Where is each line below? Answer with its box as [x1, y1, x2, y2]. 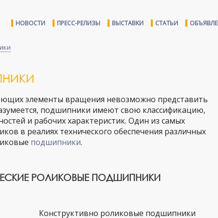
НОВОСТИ [16, 19, 45, 27]
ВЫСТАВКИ [112, 19, 144, 27]
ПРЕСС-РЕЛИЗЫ [57, 19, 100, 27]
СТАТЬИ [155, 19, 178, 27]
